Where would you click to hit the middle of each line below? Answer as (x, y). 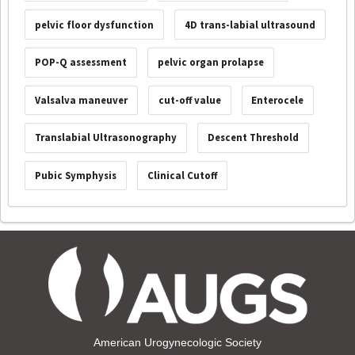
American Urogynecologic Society (177, 342)
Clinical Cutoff (182, 176)
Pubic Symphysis (75, 176)
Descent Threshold (253, 138)
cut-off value (189, 100)
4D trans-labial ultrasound (250, 25)
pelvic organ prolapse (210, 63)
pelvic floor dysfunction (94, 25)
